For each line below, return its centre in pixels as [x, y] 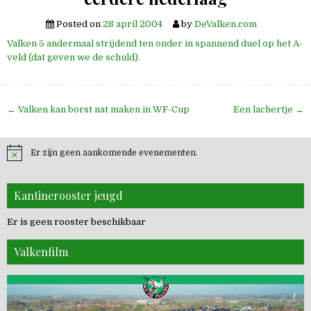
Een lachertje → [269, 110]
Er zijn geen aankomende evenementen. [114, 153]
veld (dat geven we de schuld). [74, 57]
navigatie [43, 127]
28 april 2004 [133, 24]
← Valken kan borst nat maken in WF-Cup [98, 110]
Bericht [35, 111]
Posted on [78, 24]
